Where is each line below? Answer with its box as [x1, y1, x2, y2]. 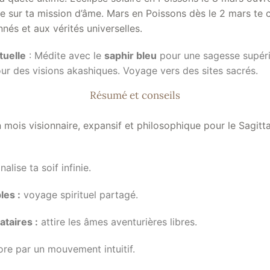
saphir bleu [104, 49, 157, 62]
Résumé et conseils [90, 89, 180, 102]
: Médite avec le [26, 49, 105, 62]
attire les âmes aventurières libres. [38, 215, 198, 228]
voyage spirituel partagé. [20, 188, 139, 201]
